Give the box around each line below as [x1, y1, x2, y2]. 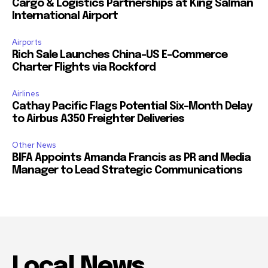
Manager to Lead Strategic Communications [12, 165, 242, 176]
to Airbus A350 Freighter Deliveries [12, 114, 184, 125]
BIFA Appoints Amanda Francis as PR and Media [12, 153, 251, 164]
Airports [12, 37, 41, 48]
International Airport [12, 11, 118, 22]
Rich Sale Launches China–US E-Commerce [12, 50, 227, 61]
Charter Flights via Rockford [12, 62, 156, 74]
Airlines [12, 89, 39, 99]
